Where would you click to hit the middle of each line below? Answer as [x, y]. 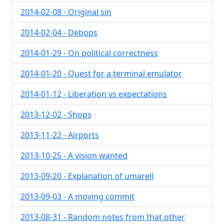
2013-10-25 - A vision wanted [74, 155]
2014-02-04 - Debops [59, 32]
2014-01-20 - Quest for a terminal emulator [101, 73]
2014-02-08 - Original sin [66, 12]
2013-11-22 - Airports [60, 135]
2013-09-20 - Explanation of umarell [87, 176]
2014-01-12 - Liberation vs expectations [94, 94]
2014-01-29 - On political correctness [89, 53]
